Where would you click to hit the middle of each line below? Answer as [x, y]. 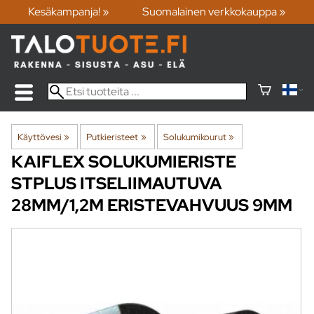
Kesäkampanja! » [68, 12]
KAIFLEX [48, 161]
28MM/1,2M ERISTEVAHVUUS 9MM [152, 205]
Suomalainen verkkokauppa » [214, 12]
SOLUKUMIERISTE [162, 161]
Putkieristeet [112, 136]
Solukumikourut [194, 136]
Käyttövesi [40, 136]
